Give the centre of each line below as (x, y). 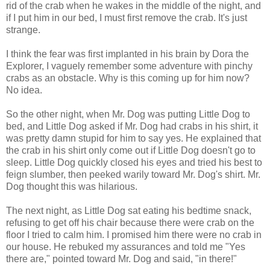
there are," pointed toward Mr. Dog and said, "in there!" (121, 259)
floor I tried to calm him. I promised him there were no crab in (134, 234)
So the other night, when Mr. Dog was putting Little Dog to (128, 114)
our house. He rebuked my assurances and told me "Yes (126, 246)
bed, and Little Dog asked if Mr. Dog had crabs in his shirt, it (132, 126)
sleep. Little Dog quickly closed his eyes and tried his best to (134, 162)
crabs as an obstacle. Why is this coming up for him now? (128, 78)
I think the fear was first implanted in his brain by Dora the (127, 54)
